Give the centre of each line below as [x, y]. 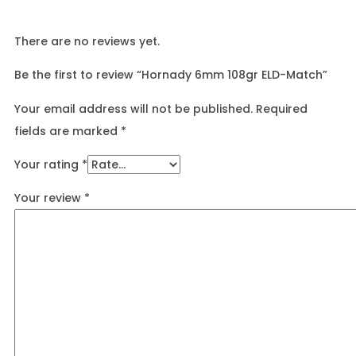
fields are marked [68, 131]
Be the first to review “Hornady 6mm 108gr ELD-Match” [171, 74]
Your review [49, 197]
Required [282, 108]
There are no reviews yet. [87, 41]
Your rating [48, 164]
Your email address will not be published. [133, 108]
